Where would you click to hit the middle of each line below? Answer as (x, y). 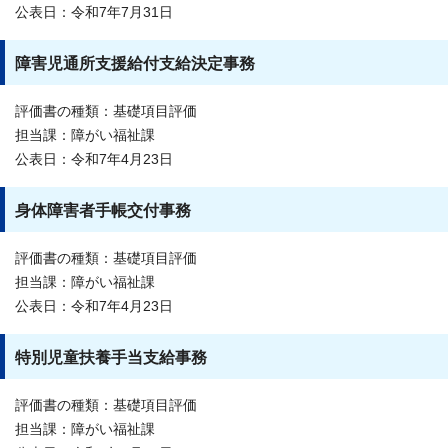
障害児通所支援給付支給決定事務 (135, 63)
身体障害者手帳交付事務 (103, 210)
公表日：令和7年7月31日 (94, 12)
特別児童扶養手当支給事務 (111, 357)
